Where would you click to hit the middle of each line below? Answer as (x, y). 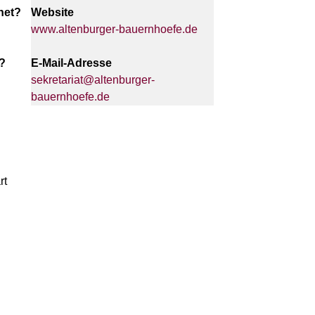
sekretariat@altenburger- (92, 79)
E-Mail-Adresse (71, 63)
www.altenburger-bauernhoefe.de (114, 29)
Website (52, 12)
